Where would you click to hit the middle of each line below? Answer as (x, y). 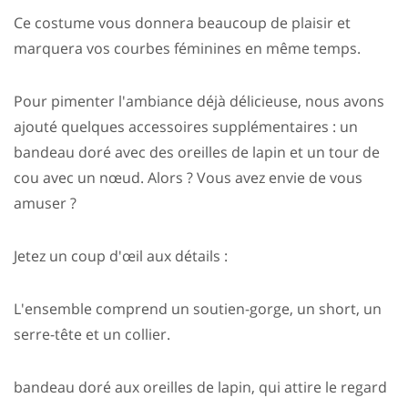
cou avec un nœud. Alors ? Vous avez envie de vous (188, 178)
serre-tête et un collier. (92, 335)
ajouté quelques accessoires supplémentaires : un (186, 127)
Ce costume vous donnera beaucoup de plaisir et (182, 23)
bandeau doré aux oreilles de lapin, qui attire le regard (200, 388)
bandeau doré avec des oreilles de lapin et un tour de (197, 153)
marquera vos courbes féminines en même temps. (189, 49)
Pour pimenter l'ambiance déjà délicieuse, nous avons (199, 102)
